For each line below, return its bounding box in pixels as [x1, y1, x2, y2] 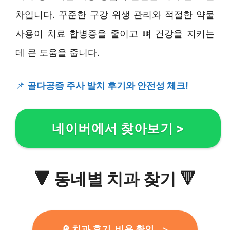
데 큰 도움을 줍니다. [15, 47, 100, 58]
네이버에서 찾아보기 [52, 120, 173, 136]
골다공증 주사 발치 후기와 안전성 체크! [27, 80, 188, 91]
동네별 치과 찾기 [54, 168, 176, 189]
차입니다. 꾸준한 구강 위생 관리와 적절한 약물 [15, 9, 215, 20]
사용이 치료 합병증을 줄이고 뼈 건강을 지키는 [15, 28, 215, 39]
